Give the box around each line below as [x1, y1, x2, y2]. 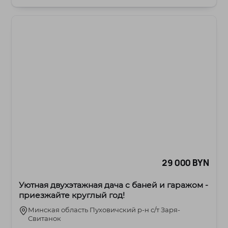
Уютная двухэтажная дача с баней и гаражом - [19, 180, 209, 190]
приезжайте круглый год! [19, 190, 125, 201]
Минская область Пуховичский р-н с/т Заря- [28, 206, 181, 214]
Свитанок [28, 214, 62, 223]
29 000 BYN [162, 157, 209, 169]
